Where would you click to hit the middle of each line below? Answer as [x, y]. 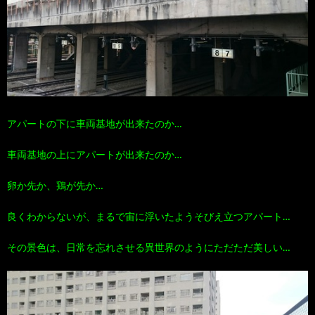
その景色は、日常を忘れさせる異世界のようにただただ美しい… [149, 248]
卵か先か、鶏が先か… [55, 186]
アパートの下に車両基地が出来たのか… [95, 124]
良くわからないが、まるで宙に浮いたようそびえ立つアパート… [149, 217]
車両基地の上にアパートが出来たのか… [95, 155]
